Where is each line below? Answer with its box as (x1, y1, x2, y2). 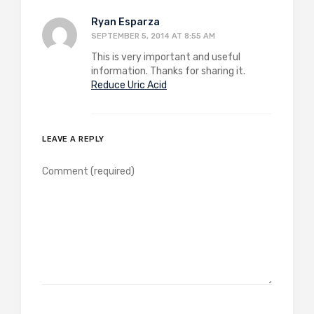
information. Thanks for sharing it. (91, 64, 245, 77)
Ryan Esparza (91, 15, 160, 28)
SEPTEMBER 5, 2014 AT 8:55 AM (91, 31, 215, 41)
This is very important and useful (91, 50, 240, 63)
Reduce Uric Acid (91, 78, 167, 91)
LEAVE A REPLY (42, 134, 104, 144)
